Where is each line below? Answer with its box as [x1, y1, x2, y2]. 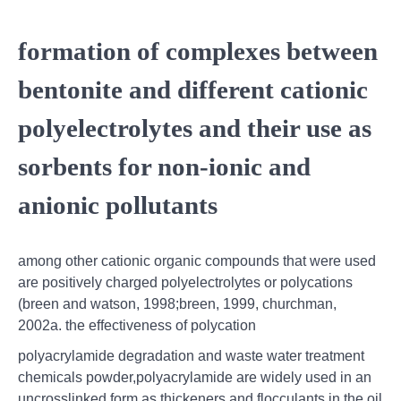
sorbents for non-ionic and [18, 152, 311, 182]
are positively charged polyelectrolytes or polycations [18, 274, 353, 290]
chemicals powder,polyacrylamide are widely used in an [18, 369, 371, 385]
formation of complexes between [18, 37, 378, 66]
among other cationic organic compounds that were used [18, 252, 376, 269]
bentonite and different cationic [18, 75, 368, 105]
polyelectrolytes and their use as [18, 114, 371, 143]
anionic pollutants [18, 191, 218, 220]
